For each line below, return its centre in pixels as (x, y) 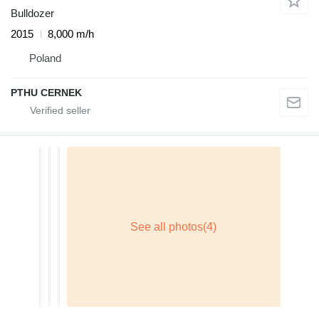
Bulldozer (32, 13)
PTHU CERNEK (46, 93)
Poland (45, 58)
